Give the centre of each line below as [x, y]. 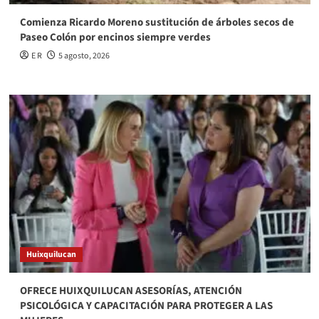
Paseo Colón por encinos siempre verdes [115, 37]
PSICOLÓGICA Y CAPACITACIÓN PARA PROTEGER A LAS [146, 305]
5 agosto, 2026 [84, 56]
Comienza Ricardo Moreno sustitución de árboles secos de [157, 22]
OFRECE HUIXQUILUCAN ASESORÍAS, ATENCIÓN [131, 291]
